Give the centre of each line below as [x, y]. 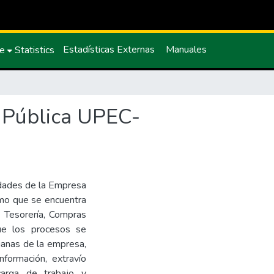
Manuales [186, 50]
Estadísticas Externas [109, 50]
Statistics [35, 50]
